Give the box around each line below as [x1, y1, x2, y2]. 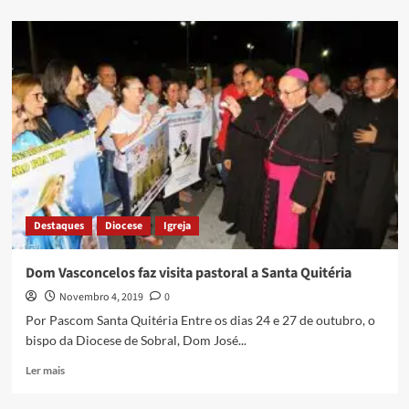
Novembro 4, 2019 [58, 289, 143, 306]
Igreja [163, 218, 191, 235]
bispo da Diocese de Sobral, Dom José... [25, 332, 246, 349]
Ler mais [25, 363, 65, 378]
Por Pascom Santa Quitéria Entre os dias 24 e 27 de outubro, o [25, 312, 375, 329]
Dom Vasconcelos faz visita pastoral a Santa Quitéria [25, 263, 351, 284]
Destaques [33, 218, 84, 235]
